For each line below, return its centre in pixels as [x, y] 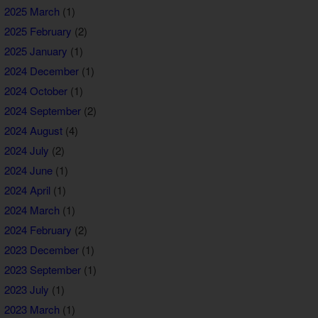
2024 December [41, 70]
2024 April [27, 190]
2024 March [32, 209]
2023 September [42, 269]
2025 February [38, 31]
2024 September [42, 110]
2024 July [26, 150]
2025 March [32, 11]
